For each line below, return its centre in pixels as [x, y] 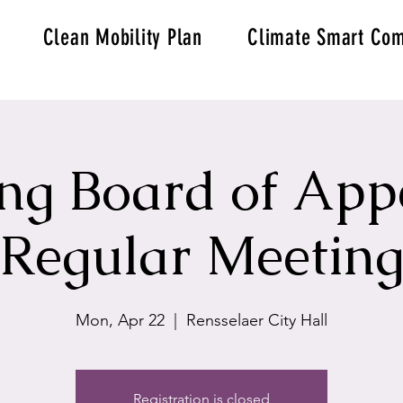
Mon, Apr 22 [120, 320]
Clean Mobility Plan [122, 37]
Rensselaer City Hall [257, 320]
